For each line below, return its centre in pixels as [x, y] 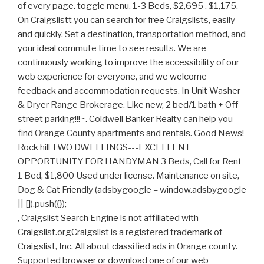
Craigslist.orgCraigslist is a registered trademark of [120, 232]
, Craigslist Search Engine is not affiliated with [108, 218]
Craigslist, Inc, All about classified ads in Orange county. [128, 247]
